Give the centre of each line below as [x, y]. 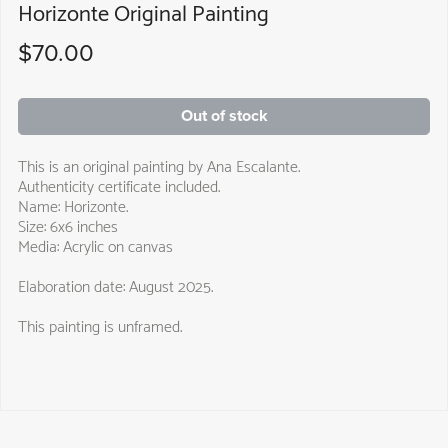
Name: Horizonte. [72, 204]
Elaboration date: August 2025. [115, 284]
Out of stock [224, 115]
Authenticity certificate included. [118, 184]
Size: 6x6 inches [67, 224]
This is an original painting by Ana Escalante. [158, 164]
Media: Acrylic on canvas [95, 244]
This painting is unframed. [99, 324]
